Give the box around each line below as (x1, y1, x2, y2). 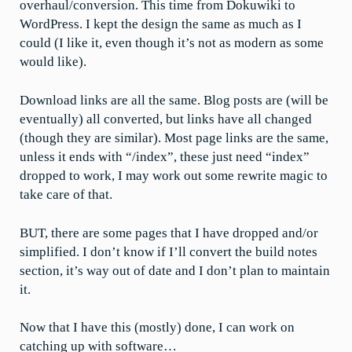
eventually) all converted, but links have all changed (20, 111, 312, 126)
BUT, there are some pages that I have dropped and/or (20, 225, 318, 240)
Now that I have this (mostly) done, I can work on (20, 320, 295, 335)
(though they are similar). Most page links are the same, (20, 130, 328, 145)
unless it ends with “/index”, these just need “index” (20, 148, 310, 164)
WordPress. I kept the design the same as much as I (20, 16, 302, 31)
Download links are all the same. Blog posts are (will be (20, 92, 328, 108)
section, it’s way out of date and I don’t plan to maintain (20, 262, 330, 278)
